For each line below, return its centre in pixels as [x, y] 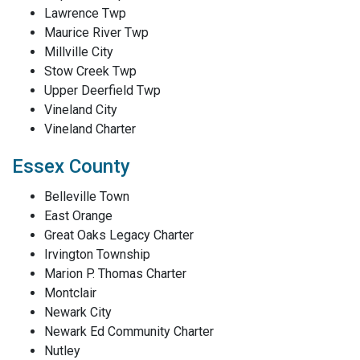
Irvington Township [97, 254]
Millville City [79, 52]
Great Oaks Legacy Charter [119, 235]
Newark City [78, 312]
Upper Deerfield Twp [102, 90]
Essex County [71, 166]
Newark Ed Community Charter [129, 331]
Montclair [70, 293]
